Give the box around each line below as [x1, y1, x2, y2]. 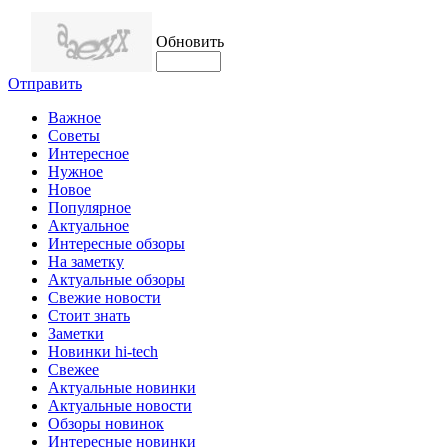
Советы [48, 126, 100, 144]
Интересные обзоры [48, 234, 185, 252]
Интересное [48, 144, 129, 162]
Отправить [8, 74, 82, 92]
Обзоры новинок [48, 414, 164, 432]
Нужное [48, 162, 103, 180]
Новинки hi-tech [48, 342, 158, 360]
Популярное [48, 198, 131, 216]
